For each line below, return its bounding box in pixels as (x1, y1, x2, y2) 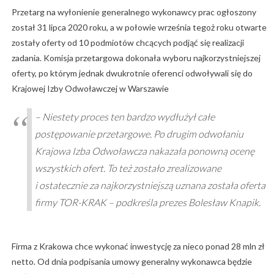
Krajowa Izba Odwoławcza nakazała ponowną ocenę (34, 145, 254, 157)
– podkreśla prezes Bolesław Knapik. (108, 196, 261, 209)
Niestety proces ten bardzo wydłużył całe (42, 111, 215, 123)
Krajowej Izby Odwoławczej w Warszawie (11, 83, 169, 94)
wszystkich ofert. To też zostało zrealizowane (34, 162, 221, 174)
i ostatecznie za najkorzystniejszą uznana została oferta (34, 179, 265, 191)
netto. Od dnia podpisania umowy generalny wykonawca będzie (11, 256, 252, 267)
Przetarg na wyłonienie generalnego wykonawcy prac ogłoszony (11, 7, 256, 18)
